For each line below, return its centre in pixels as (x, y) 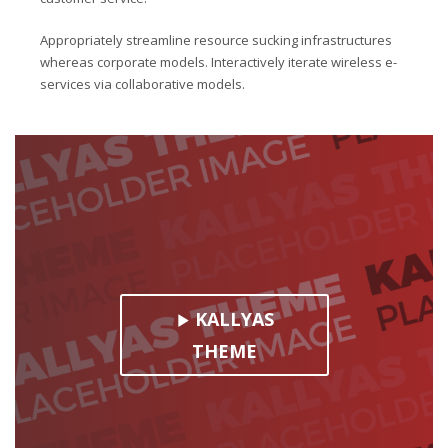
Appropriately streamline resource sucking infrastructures (216, 40)
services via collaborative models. (143, 84)
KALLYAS (233, 319)
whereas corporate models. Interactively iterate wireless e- (219, 62)
